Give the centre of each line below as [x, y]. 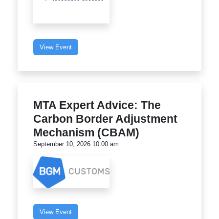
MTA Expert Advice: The [97, 105]
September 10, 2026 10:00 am [76, 144]
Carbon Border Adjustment [105, 119]
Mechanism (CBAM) [86, 133]
